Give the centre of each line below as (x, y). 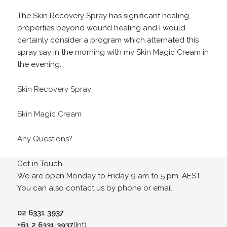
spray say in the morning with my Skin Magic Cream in (113, 52)
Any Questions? (45, 139)
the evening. (39, 64)
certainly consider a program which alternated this (108, 40)
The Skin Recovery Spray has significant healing (103, 15)
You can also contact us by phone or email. (95, 188)
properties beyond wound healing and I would (101, 28)
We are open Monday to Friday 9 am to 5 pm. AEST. (109, 176)
